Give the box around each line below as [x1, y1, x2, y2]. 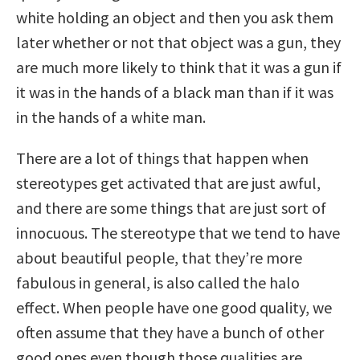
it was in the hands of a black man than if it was [16, 81, 333, 102]
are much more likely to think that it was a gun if [16, 56, 342, 77]
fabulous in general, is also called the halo [16, 272, 300, 292]
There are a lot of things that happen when [16, 147, 309, 168]
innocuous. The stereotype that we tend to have [16, 222, 340, 243]
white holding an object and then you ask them [16, 6, 333, 27]
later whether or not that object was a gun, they [16, 31, 341, 52]
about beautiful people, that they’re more [16, 247, 302, 268]
